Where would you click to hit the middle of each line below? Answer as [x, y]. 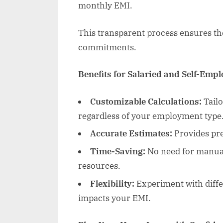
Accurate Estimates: [131, 134]
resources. [99, 166]
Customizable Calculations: [146, 101]
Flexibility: [112, 183]
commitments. [107, 47]
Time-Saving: [118, 152]
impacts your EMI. [114, 198]
